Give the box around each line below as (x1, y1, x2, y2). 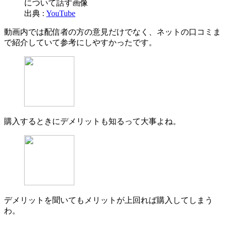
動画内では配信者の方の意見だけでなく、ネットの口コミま (4, 27, 221, 36)
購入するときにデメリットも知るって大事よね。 (4, 117, 181, 126)
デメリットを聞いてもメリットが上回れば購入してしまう (4, 195, 213, 204)
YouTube (46, 9, 75, 18)
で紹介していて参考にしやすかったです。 (4, 38, 157, 47)
